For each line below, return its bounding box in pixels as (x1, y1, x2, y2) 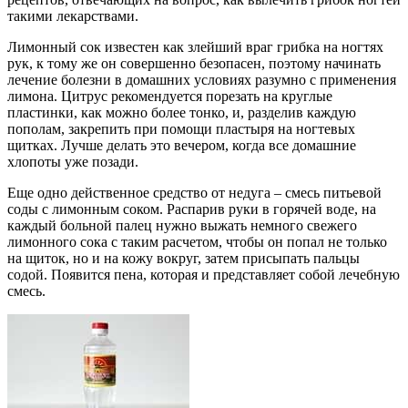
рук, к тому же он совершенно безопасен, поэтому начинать (7, 56, 381, 72)
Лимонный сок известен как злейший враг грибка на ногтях (7, 39, 383, 56)
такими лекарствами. (7, 8, 138, 25)
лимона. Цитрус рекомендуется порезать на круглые (7, 88, 332, 105)
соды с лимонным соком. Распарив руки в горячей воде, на (7, 201, 376, 218)
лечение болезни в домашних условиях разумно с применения (7, 72, 396, 88)
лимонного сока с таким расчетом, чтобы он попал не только (7, 234, 387, 250)
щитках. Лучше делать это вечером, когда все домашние (7, 138, 356, 154)
